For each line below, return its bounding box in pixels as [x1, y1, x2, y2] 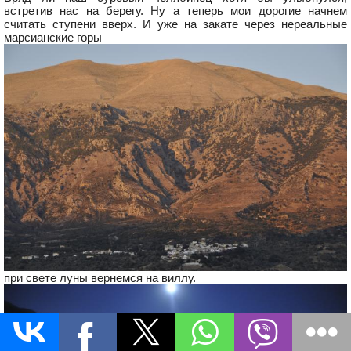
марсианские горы [4, 30, 102, 44]
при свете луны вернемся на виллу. [4, 271, 196, 285]
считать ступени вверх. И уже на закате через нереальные [4, 16, 347, 31]
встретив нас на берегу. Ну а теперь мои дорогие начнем [4, 3, 347, 17]
